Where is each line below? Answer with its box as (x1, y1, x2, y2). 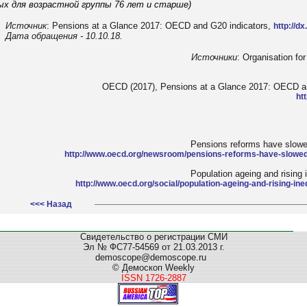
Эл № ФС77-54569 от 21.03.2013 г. (82, 242, 225, 252)
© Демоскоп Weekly (112, 262, 195, 273)
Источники (191, 52, 237, 63)
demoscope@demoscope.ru (95, 252, 212, 262)
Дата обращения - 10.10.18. (5, 31, 123, 42)
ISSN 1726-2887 (121, 273, 186, 283)
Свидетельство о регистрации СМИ (79, 232, 228, 242)
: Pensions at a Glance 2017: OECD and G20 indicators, (47, 21, 273, 32)
